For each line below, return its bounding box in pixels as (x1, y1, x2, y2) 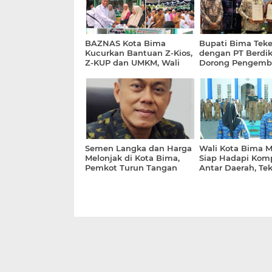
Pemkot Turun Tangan (85, 163, 177, 172)
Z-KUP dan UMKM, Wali (85, 58, 180, 67)
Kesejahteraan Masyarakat (85, 77, 194, 87)
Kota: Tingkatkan (85, 67, 155, 77)
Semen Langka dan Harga (85, 143, 192, 153)
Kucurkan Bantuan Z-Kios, (85, 48, 192, 58)
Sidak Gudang (85, 172, 143, 182)
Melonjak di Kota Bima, (85, 153, 180, 163)
